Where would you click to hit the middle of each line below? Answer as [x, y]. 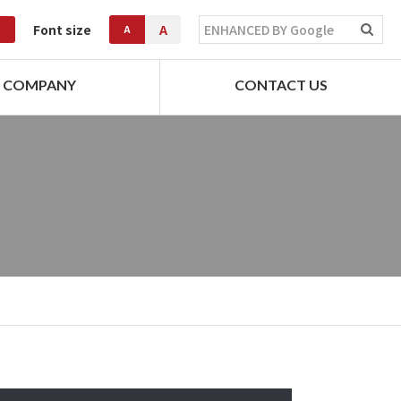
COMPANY [40, 85]
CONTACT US [281, 85]
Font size [62, 30]
